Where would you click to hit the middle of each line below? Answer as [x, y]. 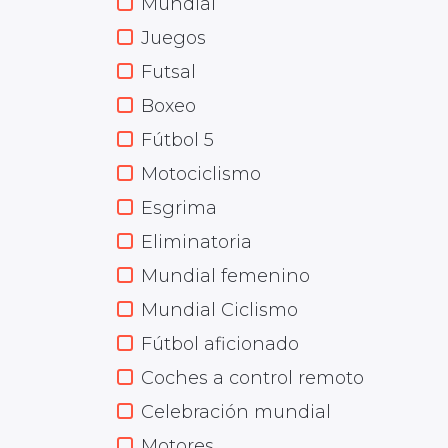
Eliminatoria [196, 242]
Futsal [168, 72]
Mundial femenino [225, 276]
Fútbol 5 [177, 140]
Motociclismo [201, 174]
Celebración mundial [236, 412]
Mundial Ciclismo [219, 310]
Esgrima [179, 208]
